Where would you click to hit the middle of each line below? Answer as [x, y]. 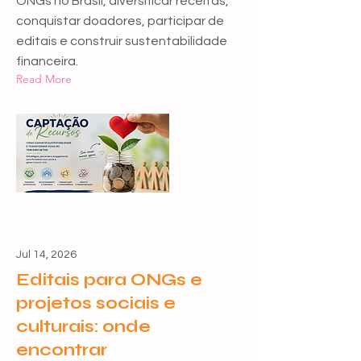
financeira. [47, 61]
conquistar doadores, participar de [120, 21]
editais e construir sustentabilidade [122, 41]
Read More [44, 79]
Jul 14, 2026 [46, 255]
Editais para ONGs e [109, 280]
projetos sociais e [96, 303]
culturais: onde [83, 327]
